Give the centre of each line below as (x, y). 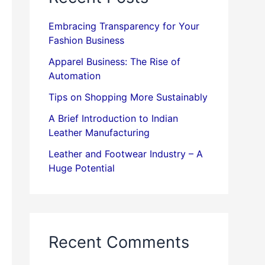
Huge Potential (82, 168)
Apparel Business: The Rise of (114, 62)
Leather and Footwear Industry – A (126, 154)
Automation (75, 76)
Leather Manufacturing (99, 133)
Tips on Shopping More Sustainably (128, 97)
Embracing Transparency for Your (124, 26)
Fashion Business (86, 41)
